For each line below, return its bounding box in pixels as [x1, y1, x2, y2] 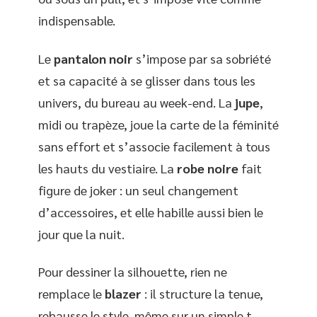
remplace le [38, 285, 105, 301]
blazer [105, 285, 142, 301]
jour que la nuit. [38, 225, 125, 242]
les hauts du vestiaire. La [38, 159, 177, 176]
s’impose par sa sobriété [133, 50, 271, 67]
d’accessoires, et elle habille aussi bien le [38, 203, 263, 220]
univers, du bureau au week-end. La [38, 93, 235, 110]
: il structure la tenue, [142, 285, 263, 301]
